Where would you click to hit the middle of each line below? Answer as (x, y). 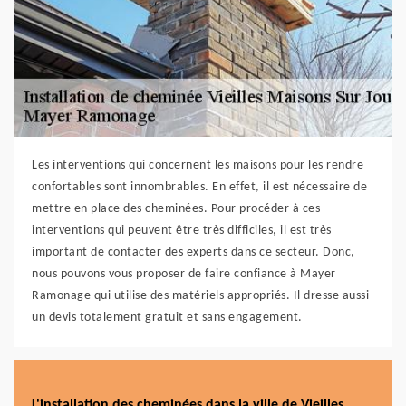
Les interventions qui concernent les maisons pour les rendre (198, 165)
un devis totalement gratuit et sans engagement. (167, 318)
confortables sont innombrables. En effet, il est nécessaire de (199, 187)
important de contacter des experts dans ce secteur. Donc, (193, 252)
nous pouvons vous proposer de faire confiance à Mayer (184, 274)
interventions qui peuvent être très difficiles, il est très (182, 231)
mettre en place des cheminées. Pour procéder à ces (176, 209)
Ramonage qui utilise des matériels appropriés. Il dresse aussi (200, 296)
